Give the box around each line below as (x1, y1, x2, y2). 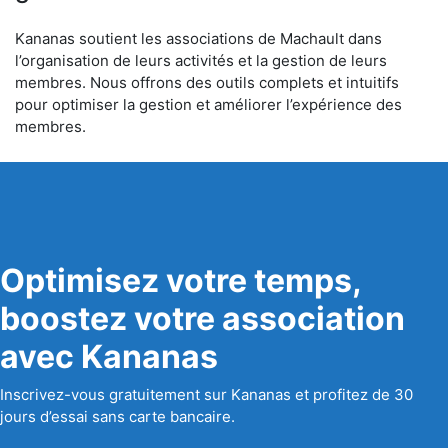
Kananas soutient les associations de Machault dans (15, 29, 382, 48)
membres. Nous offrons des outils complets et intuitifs (15, 73, 399, 92)
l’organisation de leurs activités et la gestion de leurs (15, 51, 387, 70)
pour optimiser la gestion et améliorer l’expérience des (15, 95, 402, 114)
